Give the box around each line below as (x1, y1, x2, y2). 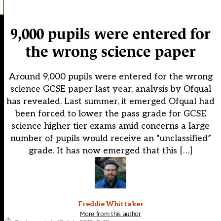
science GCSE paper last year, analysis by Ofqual (10, 84, 211, 95)
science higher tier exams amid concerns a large (11, 121, 210, 132)
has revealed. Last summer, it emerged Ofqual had (6, 96, 215, 107)
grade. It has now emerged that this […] (29, 146, 192, 156)
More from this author (80, 210, 141, 219)
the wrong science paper (25, 43, 196, 60)
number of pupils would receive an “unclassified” (10, 133, 211, 144)
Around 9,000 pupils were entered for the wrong (8, 72, 213, 82)
